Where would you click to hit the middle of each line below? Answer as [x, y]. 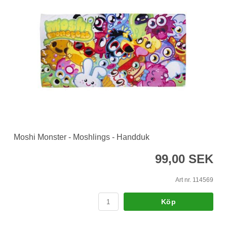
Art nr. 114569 [194, 180]
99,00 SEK [184, 159]
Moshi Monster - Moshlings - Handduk [82, 137]
